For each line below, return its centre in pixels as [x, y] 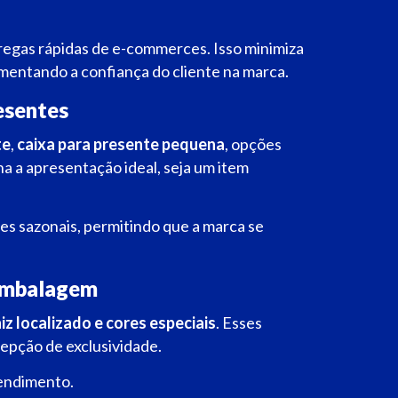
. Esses [239, 322]
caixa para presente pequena [121, 143]
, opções [253, 143]
